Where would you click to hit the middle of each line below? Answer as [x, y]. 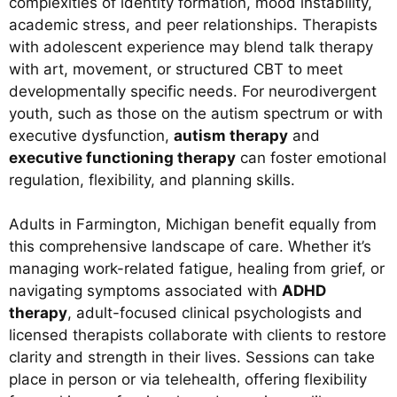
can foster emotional [311, 157]
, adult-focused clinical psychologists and [215, 313]
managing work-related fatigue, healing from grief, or [197, 269]
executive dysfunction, [91, 135]
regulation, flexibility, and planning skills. [152, 179]
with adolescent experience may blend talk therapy [191, 47]
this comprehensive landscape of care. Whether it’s [190, 247]
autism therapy [231, 135]
